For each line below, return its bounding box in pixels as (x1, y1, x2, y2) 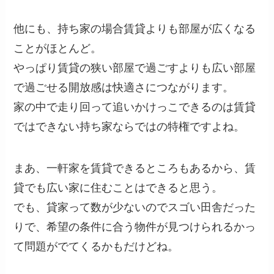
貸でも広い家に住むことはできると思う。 (13, 181, 223, 194)
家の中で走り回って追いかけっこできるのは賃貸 (13, 101, 256, 114)
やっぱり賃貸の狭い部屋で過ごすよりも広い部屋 (13, 62, 256, 75)
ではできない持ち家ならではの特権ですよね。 (13, 120, 245, 133)
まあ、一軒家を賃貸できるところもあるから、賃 (13, 161, 256, 174)
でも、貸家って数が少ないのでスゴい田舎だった (13, 201, 256, 213)
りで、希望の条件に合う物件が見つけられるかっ (13, 220, 256, 233)
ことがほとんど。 (13, 42, 102, 55)
